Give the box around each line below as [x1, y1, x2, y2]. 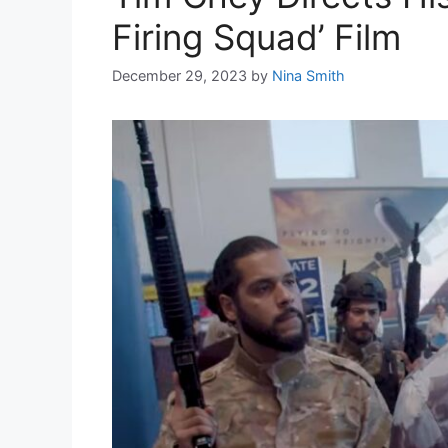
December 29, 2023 [112, 67, 247, 85]
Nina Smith [272, 67, 345, 85]
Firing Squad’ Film [112, 15, 401, 58]
